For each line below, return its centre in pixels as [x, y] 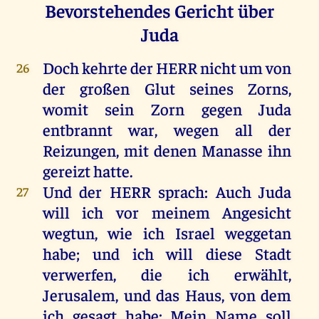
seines [211, 88]
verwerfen [78, 274]
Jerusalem [79, 295]
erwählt [262, 274]
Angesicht [257, 212]
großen [105, 88]
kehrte [104, 68]
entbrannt [77, 130]
